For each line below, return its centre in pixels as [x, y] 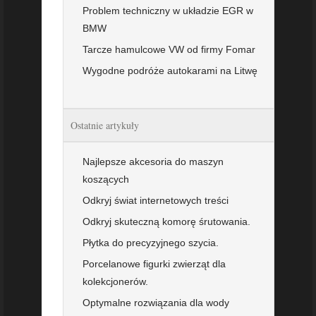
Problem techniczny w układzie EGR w [168, 10]
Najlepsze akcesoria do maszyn [153, 161]
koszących [106, 179]
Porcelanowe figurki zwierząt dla [154, 263]
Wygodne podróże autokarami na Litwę [170, 70]
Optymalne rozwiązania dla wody [156, 302]
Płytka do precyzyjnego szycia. [151, 242]
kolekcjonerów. [115, 281]
